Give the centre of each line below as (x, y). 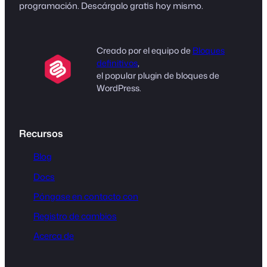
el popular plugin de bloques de (158, 75)
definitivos (117, 63)
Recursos (41, 133)
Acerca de (54, 236)
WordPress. (119, 88)
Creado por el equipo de (145, 50)
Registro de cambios (75, 216)
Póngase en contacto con (86, 196)
